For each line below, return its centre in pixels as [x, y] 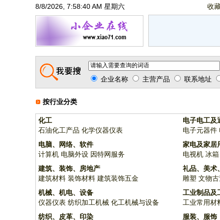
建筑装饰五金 [118, 178]
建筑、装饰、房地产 [69, 168]
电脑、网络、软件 [66, 144]
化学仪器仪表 [102, 130]
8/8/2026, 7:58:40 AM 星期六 [80, 6]
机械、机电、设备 [66, 192]
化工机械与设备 [135, 202]
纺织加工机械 [88, 202]
